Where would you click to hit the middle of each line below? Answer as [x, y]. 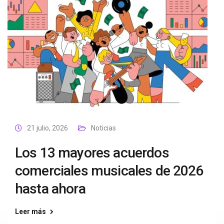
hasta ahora [50, 189]
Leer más [30, 211]
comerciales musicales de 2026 [109, 171]
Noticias [103, 128]
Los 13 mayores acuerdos [92, 153]
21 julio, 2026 [47, 128]
